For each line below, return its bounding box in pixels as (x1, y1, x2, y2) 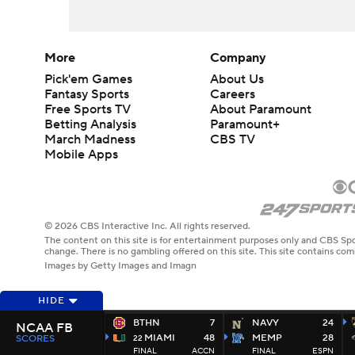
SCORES (16, 333, 55, 345)
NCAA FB (16, 320, 73, 336)
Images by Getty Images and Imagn (44, 260, 197, 273)
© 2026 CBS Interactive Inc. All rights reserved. (44, 220, 250, 233)
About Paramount (210, 101, 312, 117)
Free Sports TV (44, 101, 131, 117)
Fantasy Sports (44, 86, 129, 102)
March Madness (44, 132, 136, 147)
